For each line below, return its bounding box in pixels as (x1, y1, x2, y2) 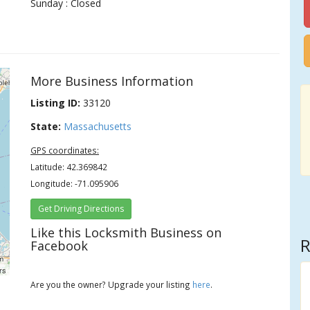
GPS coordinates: (30, 145, 100, 156)
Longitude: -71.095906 (30, 178, 119, 189)
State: (30, 120, 62, 133)
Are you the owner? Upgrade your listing (30, 279, 193, 290)
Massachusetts (64, 120, 132, 133)
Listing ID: (30, 96, 81, 109)
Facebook (30, 237, 89, 254)
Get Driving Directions (38, 203, 125, 215)
